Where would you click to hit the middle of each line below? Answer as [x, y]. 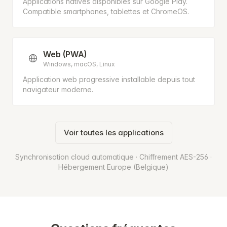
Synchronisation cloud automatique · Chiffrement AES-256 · [113, 157]
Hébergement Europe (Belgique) [113, 167]
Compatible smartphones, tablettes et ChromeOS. [106, 12]
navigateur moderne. [58, 90]
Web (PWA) [65, 54]
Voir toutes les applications [113, 133]
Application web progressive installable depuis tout [109, 80]
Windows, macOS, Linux [79, 64]
